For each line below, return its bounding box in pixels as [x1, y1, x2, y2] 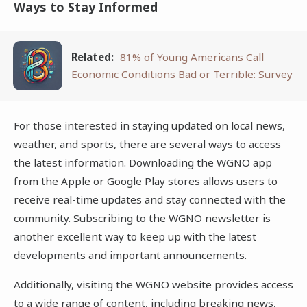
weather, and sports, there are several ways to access [13, 137, 281, 151]
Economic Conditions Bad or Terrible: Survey [71, 67, 293, 82]
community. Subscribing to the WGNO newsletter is [13, 211, 271, 225]
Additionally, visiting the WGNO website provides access [13, 277, 293, 291]
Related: [71, 50, 114, 64]
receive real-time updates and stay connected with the [13, 193, 286, 207]
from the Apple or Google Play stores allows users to [13, 174, 278, 188]
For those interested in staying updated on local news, [13, 119, 285, 133]
